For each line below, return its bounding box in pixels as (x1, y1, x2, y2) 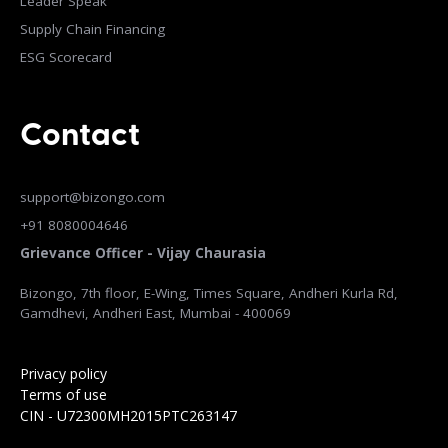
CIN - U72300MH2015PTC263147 (20, 405, 237, 425)
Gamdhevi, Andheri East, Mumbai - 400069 (20, 303, 291, 322)
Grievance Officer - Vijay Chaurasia (20, 243, 266, 262)
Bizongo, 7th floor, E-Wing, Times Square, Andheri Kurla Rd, (20, 283, 398, 302)
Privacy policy (20, 363, 107, 383)
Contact (20, 120, 140, 153)
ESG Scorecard (20, 47, 112, 66)
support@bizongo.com (20, 187, 165, 206)
